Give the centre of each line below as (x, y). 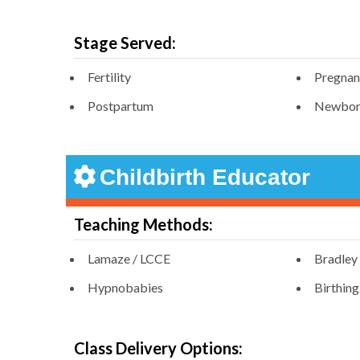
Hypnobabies (125, 288)
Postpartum (121, 106)
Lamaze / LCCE (129, 259)
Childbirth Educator (205, 178)
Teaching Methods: (143, 225)
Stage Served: (125, 43)
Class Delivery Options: (158, 348)
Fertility (109, 77)
